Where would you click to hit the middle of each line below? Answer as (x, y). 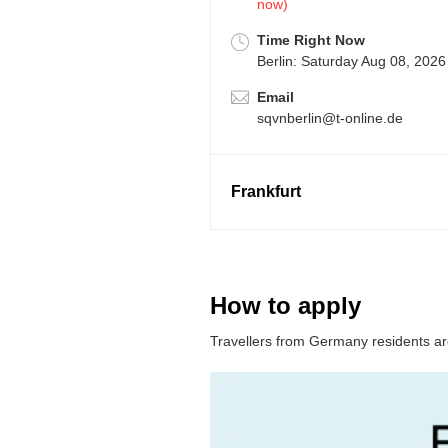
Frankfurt (266, 192)
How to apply (285, 306)
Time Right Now (311, 40)
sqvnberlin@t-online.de (330, 118)
